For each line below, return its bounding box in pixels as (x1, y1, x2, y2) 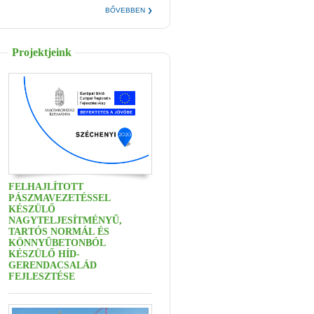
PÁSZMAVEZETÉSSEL (8, 192, 111, 203)
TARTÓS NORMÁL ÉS (8, 226, 109, 237)
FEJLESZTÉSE (8, 271, 75, 282)
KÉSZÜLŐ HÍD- (8, 248, 80, 259)
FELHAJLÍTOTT (8, 181, 83, 192)
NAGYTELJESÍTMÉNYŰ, (8, 214, 122, 226)
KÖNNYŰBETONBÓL (8, 237, 106, 248)
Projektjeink (12, 46, 71, 58)
